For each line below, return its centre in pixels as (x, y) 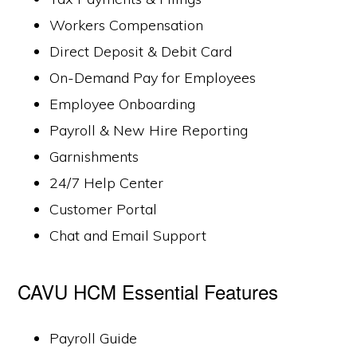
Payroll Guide (94, 338)
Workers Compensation (127, 25)
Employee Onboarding (123, 104)
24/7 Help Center (107, 183)
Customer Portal (104, 209)
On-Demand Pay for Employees (153, 78)
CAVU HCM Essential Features (148, 291)
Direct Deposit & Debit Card (141, 51)
